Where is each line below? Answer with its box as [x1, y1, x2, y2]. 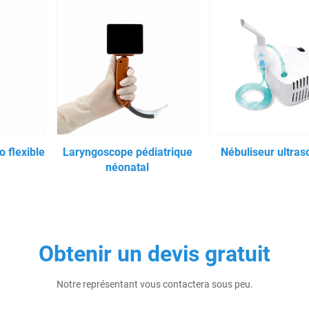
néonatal [106, 160, 150, 174]
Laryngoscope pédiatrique [62, 145, 192, 159]
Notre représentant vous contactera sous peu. [56, 278, 253, 290]
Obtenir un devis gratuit [39, 240, 270, 267]
